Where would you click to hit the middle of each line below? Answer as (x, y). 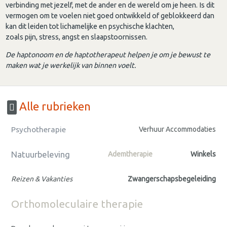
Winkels (203, 154)
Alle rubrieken (54, 106)
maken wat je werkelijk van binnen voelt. (71, 66)
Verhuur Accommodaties (177, 129)
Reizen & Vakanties (42, 179)
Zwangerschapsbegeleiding (172, 179)
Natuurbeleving (41, 155)
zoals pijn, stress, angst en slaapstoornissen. (77, 37)
